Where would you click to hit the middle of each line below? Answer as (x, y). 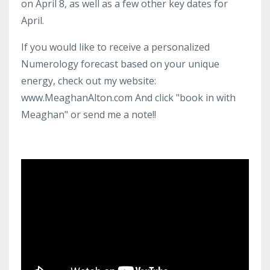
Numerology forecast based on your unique (120, 64)
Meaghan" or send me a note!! (89, 114)
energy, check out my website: (89, 80)
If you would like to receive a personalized (115, 47)
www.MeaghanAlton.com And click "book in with (128, 97)
